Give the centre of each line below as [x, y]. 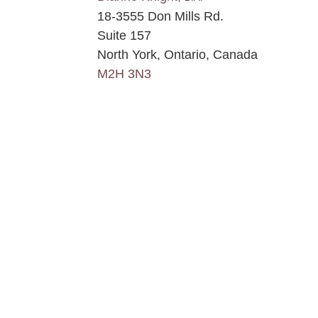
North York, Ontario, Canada [177, 55]
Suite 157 [124, 36]
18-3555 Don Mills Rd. [160, 17]
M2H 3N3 [124, 74]
